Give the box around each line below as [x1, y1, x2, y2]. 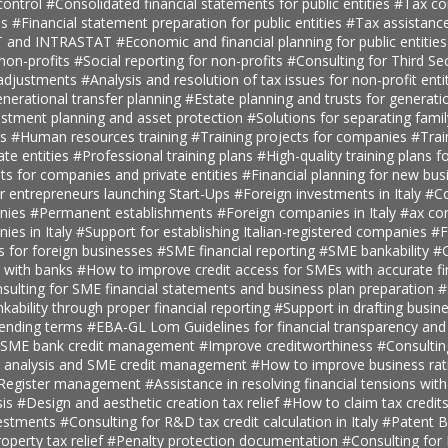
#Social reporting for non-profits [73, 50, 287, 70]
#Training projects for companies [190, 126, 411, 146]
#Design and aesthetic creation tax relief [16, 392, 283, 412]
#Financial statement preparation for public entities [11, 12, 346, 32]
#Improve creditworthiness [198, 335, 377, 355]
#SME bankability [318, 240, 433, 260]
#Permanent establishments [29, 202, 217, 222]
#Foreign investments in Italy [233, 183, 425, 203]
